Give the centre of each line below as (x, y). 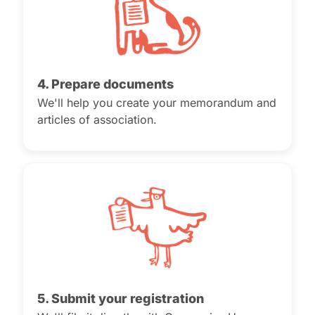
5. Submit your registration (121, 298)
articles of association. (97, 120)
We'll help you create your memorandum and (157, 103)
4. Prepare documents (105, 84)
